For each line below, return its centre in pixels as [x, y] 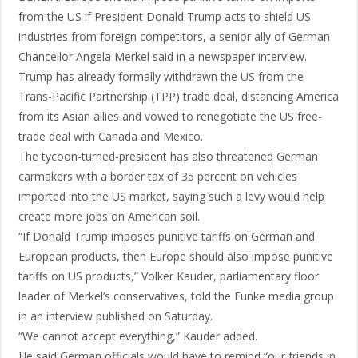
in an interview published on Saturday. [115, 316]
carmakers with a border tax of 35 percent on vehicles [158, 176]
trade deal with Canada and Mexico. [111, 136]
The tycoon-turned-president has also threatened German [168, 156]
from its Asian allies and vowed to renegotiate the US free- [170, 116]
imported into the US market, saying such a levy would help [171, 196]
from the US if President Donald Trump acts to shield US [165, 16]
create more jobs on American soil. [109, 216]
